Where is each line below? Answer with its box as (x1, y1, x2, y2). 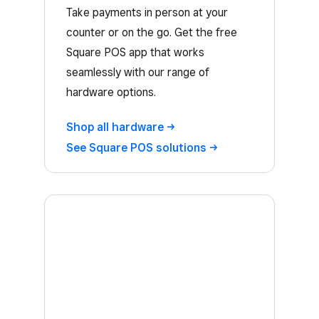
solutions (156, 140, 206, 155)
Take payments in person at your (66, 6, 228, 19)
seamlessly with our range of (66, 66, 209, 79)
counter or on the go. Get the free (66, 26, 237, 39)
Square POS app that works (66, 46, 204, 59)
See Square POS (66, 140, 156, 155)
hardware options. (66, 85, 156, 99)
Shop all (66, 120, 112, 134)
